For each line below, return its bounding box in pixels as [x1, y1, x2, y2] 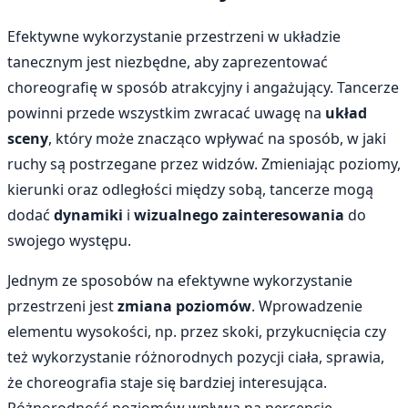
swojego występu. [7, 230, 131, 251]
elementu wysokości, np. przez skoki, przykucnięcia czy [7, 321, 386, 342]
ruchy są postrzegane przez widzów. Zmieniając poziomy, [7, 154, 401, 175]
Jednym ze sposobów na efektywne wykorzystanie [7, 270, 352, 291]
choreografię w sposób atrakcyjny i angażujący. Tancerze [7, 77, 399, 98]
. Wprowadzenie [251, 296, 362, 317]
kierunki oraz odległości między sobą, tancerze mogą [7, 179, 373, 200]
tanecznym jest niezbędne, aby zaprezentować [7, 52, 328, 73]
